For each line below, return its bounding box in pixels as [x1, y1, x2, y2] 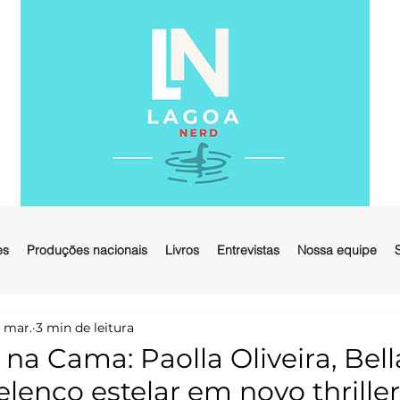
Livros [165, 242, 199, 258]
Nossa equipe [297, 242, 377, 258]
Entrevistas [217, 242, 279, 258]
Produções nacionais [27, 242, 147, 258]
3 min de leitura [36, 319, 134, 336]
